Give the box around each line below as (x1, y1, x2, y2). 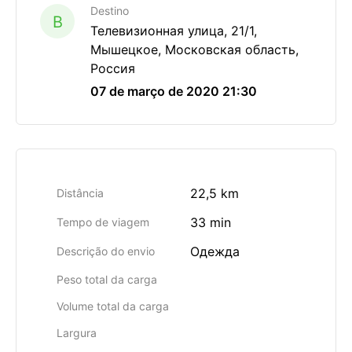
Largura (57, 326, 97, 339)
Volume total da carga (57, 299, 169, 313)
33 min (190, 214, 231, 230)
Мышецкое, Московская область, (90, 42, 299, 57)
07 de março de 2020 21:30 (90, 83, 257, 99)
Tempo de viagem (57, 215, 149, 229)
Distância (57, 186, 104, 200)
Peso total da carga (57, 273, 157, 286)
